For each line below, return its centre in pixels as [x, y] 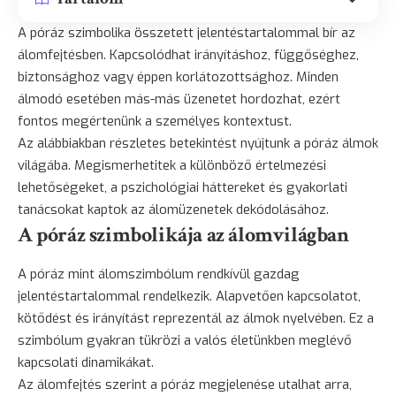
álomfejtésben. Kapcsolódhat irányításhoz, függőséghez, [188, 54]
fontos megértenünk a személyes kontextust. [155, 121]
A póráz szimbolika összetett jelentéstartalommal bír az [187, 32]
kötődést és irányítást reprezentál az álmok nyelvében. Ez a [196, 318]
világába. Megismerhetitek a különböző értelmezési [172, 165]
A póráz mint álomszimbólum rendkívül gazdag [159, 274]
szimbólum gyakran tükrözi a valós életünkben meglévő [185, 340]
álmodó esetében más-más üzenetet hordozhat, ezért [179, 99]
